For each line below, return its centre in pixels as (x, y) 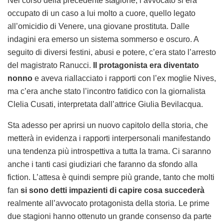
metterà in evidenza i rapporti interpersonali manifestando (109, 138)
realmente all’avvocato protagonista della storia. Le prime (108, 203)
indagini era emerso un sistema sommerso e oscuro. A (103, 39)
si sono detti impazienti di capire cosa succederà (112, 190)
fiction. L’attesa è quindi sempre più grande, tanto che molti (111, 177)
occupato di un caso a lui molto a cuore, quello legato (101, 13)
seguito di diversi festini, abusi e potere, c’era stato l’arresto (112, 52)
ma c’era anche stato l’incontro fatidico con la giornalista (106, 91)
